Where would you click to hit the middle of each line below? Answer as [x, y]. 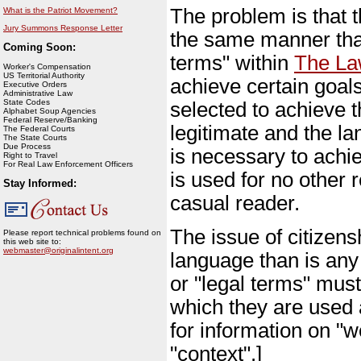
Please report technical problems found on [82, 232]
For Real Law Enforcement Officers [68, 164]
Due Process [27, 146]
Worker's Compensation [47, 66]
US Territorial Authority [44, 75]
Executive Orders [35, 84]
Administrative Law [38, 93]
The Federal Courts [39, 129]
